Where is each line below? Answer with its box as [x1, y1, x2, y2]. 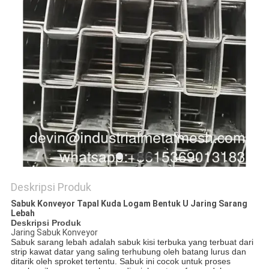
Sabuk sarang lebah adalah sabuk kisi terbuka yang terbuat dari [10, 237, 253, 247]
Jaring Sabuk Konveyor [10, 228, 98, 238]
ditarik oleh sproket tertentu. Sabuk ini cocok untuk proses [10, 256, 231, 267]
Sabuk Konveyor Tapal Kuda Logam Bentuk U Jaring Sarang [10, 199, 247, 209]
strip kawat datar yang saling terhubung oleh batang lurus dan [10, 247, 246, 257]
